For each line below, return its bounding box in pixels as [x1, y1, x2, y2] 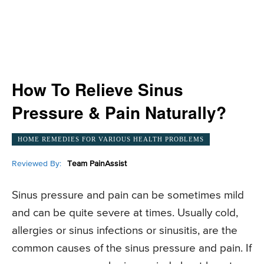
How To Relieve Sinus [12, 77, 183, 101]
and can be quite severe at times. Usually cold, [12, 207, 238, 219]
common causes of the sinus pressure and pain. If [12, 243, 252, 255]
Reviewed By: [12, 159, 61, 168]
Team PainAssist [67, 159, 127, 168]
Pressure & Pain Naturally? [12, 100, 226, 124]
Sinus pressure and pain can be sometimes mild [12, 190, 244, 202]
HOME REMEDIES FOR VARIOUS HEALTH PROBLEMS [18, 135, 204, 143]
